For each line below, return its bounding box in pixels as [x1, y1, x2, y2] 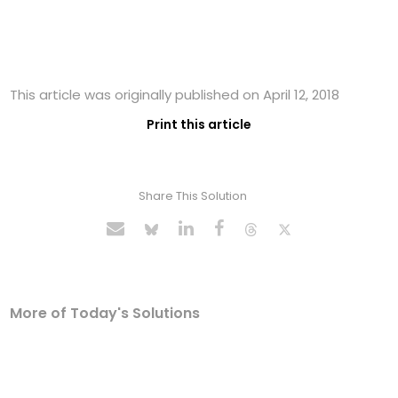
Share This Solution [138, 187, 247, 205]
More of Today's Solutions [10, 303, 201, 324]
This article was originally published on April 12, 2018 [10, 85, 340, 105]
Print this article [147, 115, 251, 134]
